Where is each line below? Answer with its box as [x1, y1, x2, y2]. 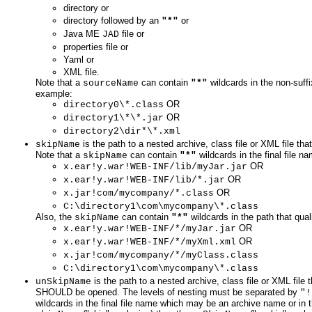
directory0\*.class [63, 100, 164, 111]
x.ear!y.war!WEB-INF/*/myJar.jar [63, 224, 236, 235]
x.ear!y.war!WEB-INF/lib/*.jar [63, 175, 225, 186]
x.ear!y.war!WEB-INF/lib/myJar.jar [63, 162, 247, 173]
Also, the [36, 212, 75, 223]
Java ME [63, 29, 102, 40]
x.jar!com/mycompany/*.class [63, 188, 214, 199]
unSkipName [36, 276, 91, 288]
